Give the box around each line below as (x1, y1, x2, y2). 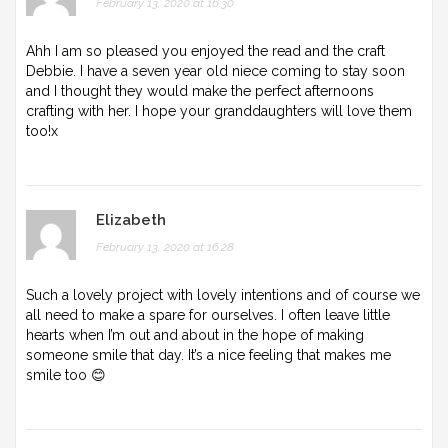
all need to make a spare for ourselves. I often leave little (26, 306, 390, 323)
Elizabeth (96, 210, 166, 229)
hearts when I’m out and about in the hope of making (26, 326, 364, 343)
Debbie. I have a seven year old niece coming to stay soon (26, 62, 405, 79)
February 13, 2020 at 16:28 (96, 239, 234, 254)
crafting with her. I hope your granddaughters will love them (26, 102, 412, 119)
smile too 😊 (26, 366, 106, 383)
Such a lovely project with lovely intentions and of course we (26, 286, 420, 303)
